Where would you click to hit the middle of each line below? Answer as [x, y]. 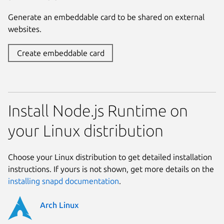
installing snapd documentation [63, 181]
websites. [25, 29]
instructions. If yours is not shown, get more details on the [111, 169]
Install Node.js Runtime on [98, 110]
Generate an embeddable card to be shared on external [106, 17]
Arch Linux [59, 205]
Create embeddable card [60, 53]
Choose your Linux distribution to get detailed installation [110, 157]
